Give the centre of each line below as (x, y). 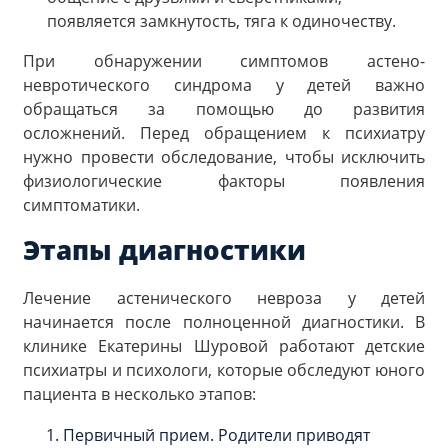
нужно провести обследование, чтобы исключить (224, 157)
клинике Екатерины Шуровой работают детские (224, 345)
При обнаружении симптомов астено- (224, 61)
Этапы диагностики (164, 249)
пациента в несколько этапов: (139, 393)
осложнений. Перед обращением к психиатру (224, 133)
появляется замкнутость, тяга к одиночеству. (221, 21)
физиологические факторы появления (224, 181)
